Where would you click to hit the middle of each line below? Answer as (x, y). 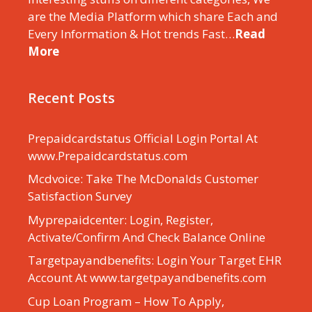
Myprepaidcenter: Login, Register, (120, 219)
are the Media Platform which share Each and (153, 16)
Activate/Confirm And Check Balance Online (147, 237)
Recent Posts (71, 97)
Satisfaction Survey (80, 196)
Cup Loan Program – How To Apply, (126, 301)
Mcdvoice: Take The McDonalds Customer (143, 179)
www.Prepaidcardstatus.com (108, 155)
